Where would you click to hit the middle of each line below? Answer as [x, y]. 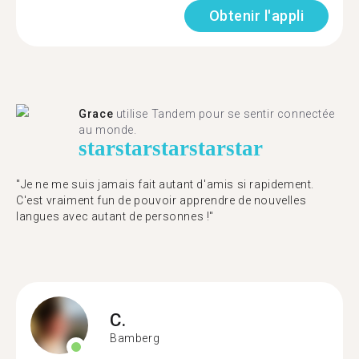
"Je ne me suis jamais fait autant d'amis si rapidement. [165, 184]
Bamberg [135, 338]
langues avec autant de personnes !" [115, 216]
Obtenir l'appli [256, 16]
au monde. [108, 130]
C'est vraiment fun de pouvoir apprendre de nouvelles [161, 200]
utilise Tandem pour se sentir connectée [224, 114]
